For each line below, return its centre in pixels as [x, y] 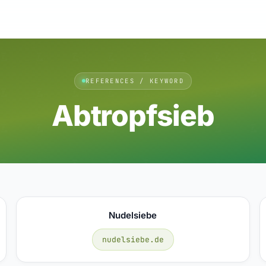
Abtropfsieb [133, 115]
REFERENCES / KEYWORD [135, 80]
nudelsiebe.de [133, 239]
